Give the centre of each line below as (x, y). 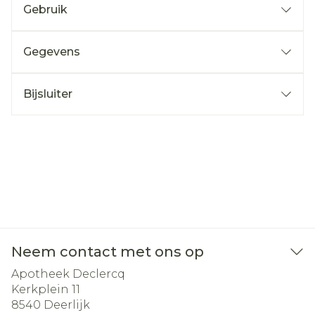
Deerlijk (67, 305)
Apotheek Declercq (68, 274)
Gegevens (52, 52)
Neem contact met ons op (108, 252)
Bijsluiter (48, 94)
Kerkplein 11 (46, 289)
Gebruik (45, 9)
